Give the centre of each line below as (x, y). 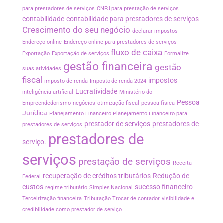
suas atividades (42, 68)
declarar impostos (155, 31)
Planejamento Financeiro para (150, 113)
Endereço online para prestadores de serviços (120, 42)
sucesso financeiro (164, 187)
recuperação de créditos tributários (97, 176)
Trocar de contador (136, 198)
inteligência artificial (48, 92)
